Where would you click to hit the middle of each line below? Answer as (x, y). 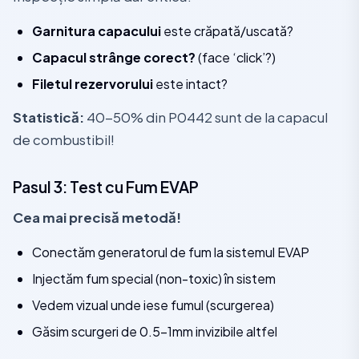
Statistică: (48, 117)
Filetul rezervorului (93, 84)
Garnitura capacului (97, 31)
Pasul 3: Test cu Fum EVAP (106, 187)
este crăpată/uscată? (227, 31)
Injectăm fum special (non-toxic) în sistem (154, 278)
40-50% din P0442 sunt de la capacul (206, 117)
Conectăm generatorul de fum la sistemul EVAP (171, 252)
